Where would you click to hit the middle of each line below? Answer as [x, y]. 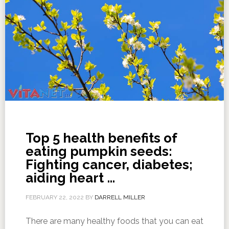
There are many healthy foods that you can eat [114, 221]
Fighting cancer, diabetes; [109, 164]
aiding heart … [70, 178]
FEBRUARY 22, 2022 [54, 197]
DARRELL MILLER [120, 197]
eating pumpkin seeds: [99, 151]
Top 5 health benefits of [101, 138]
